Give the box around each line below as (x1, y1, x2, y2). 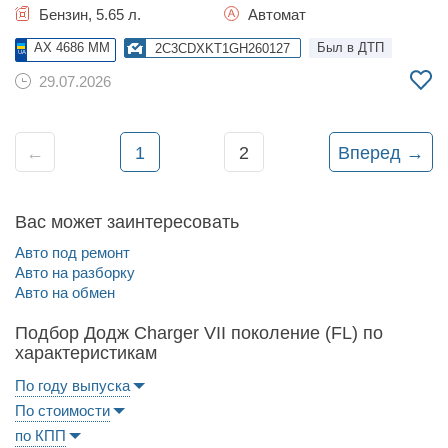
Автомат (244, 6, 306, 23)
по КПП (15, 427, 66, 444)
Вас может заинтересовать (15, 212, 239, 232)
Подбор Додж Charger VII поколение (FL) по (15, 323, 383, 343)
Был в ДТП (317, 40, 384, 55)
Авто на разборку (15, 264, 135, 281)
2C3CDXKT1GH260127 (155, 41, 290, 56)
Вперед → (337, 143, 424, 163)
